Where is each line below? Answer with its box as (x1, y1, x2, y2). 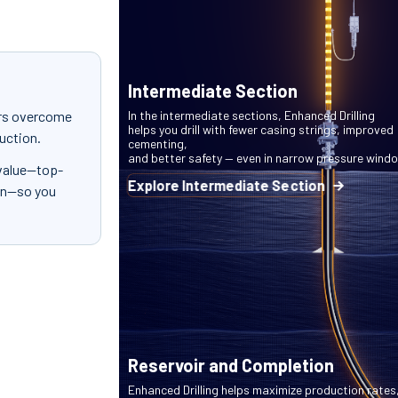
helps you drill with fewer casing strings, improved (127, 122, 394, 138)
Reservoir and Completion (127, 354, 334, 377)
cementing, (127, 136, 187, 152)
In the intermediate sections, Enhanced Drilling (127, 107, 375, 123)
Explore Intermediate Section (127, 177, 324, 195)
